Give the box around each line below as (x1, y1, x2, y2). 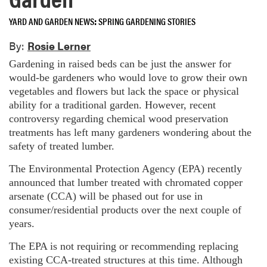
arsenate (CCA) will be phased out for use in (9, 190, 203, 202)
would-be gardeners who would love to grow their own (9, 71, 247, 83)
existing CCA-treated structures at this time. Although (9, 253, 243, 266)
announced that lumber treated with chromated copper (9, 176, 243, 188)
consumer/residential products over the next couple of (9, 203, 241, 216)
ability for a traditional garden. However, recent (9, 98, 216, 111)
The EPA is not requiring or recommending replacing (9, 240, 238, 252)
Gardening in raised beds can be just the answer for (9, 57, 231, 70)
